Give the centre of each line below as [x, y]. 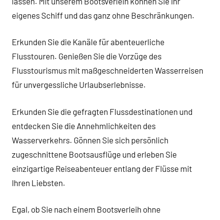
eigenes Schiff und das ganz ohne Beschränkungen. [103, 15]
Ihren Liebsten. [39, 182]
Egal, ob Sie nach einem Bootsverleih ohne [86, 209]
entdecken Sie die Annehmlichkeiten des [84, 125]
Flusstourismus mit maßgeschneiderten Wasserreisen [108, 70]
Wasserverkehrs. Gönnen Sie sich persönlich [90, 140]
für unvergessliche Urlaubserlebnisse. [79, 84]
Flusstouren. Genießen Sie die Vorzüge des [87, 56]
